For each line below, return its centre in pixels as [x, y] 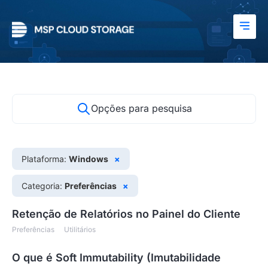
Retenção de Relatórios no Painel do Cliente [126, 214]
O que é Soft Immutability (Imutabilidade [116, 258]
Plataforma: [45, 159]
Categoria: [43, 186]
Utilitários [80, 229]
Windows [89, 159]
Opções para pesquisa [141, 108]
